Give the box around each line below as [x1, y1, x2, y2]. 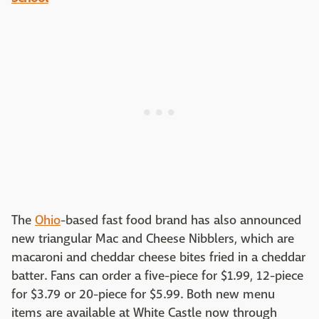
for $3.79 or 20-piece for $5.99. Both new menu [11, 286, 275, 303]
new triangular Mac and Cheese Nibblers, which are [11, 230, 294, 247]
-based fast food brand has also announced [61, 211, 301, 229]
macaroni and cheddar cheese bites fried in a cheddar [11, 249, 305, 266]
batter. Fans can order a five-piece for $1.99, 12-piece [11, 267, 303, 284]
